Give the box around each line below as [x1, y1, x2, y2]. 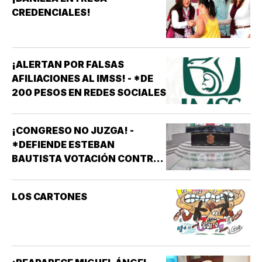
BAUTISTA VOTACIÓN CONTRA [12, 152, 160, 164]
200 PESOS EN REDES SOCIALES [12, 86, 166, 98]
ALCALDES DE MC [12, 166, 96, 178]
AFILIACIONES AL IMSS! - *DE [12, 72, 153, 84]
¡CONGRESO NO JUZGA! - [12, 124, 134, 136]
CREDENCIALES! [12, 6, 91, 18]
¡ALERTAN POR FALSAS [12, 58, 124, 70]
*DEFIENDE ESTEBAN [12, 138, 115, 150]
